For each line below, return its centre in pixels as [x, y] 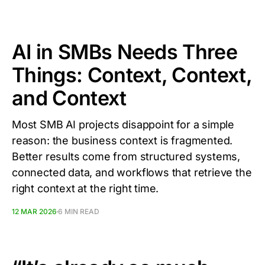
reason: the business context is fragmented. [122, 140]
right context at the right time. [85, 188]
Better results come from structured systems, [126, 156]
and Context [69, 98]
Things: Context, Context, [132, 75]
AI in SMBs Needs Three [125, 52]
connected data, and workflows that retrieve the [132, 172]
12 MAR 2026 [34, 211]
